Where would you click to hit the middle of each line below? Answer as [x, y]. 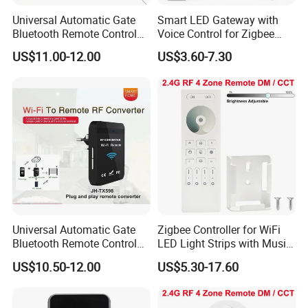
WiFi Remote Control [62, 257]
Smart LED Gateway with [218, 20]
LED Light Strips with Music [224, 244]
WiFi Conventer [49, 47]
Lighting [177, 47]
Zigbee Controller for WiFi [219, 230]
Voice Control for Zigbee [216, 33]
